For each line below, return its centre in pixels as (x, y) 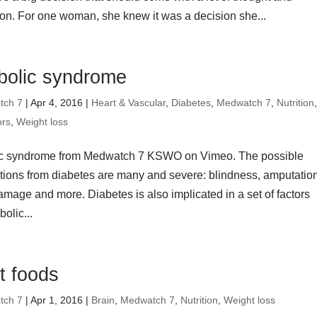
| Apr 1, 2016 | (57, 300)
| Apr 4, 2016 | (57, 103)
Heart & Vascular (129, 103)
